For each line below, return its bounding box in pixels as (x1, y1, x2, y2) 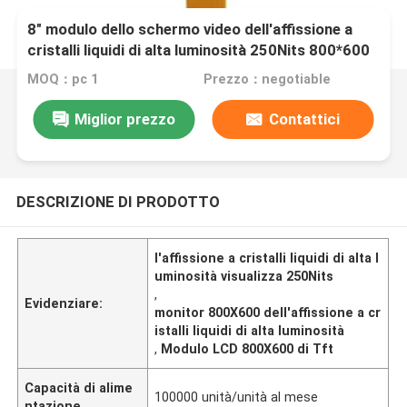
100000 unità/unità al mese (154, 389, 319, 404)
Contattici (268, 109, 340, 128)
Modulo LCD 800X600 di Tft (161, 341, 334, 356)
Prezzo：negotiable (203, 72, 331, 87)
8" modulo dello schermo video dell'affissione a (27, 20, 353, 39)
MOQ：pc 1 (27, 72, 99, 87)
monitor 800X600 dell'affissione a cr (154, 304, 382, 320)
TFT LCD (27, 62, 90, 81)
